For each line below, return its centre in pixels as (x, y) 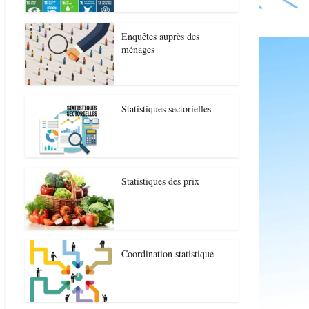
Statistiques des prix (160, 181)
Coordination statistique (168, 253)
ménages (138, 49)
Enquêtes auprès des (160, 36)
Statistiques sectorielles (166, 109)
